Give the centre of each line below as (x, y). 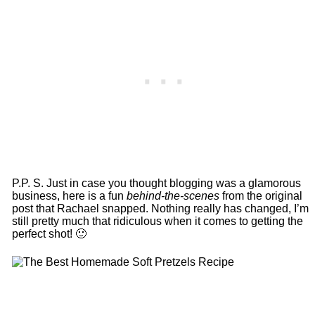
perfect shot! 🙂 (49, 233)
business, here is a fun (69, 195)
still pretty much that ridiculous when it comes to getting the (157, 221)
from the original (261, 195)
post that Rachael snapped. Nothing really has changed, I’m (160, 208)
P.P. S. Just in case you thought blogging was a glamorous (156, 183)
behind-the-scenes (173, 195)
